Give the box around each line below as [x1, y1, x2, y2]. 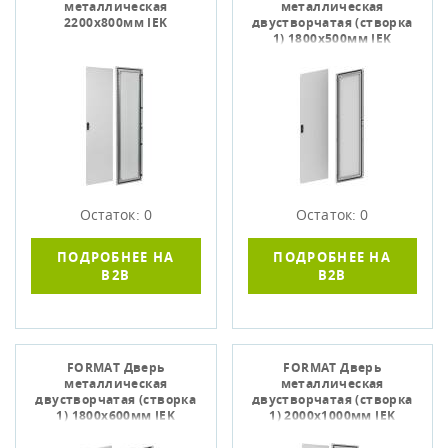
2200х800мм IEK [63, 14, 168, 31]
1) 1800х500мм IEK [272, 30, 392, 47]
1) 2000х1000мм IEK [269, 407, 396, 424]
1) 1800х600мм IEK [56, 407, 176, 424]
